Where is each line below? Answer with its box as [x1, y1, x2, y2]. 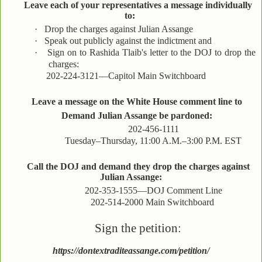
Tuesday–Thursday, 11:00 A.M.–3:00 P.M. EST [35, 135, 242, 146]
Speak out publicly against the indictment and [44, 35, 212, 46]
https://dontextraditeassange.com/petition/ [53, 246, 209, 256]
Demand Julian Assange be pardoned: [61, 111, 215, 121]
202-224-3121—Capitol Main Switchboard [20, 70, 208, 81]
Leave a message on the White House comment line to [32, 96, 244, 106]
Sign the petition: [95, 221, 181, 236]
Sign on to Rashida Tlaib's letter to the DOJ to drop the [47, 47, 256, 57]
